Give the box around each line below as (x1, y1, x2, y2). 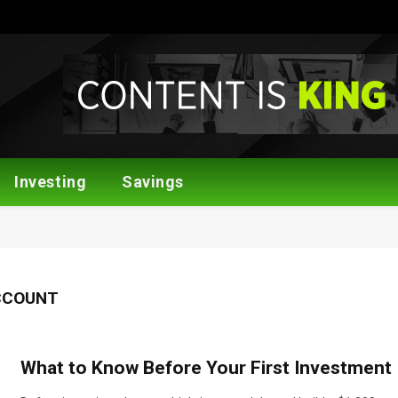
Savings (122, 172, 184, 191)
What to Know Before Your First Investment (20, 357, 393, 378)
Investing (14, 172, 87, 191)
